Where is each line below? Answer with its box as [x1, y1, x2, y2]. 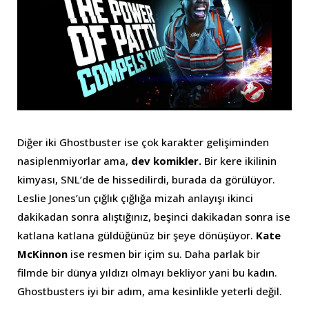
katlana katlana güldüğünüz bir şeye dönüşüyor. [17, 228, 256, 242]
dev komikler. [131, 153, 204, 168]
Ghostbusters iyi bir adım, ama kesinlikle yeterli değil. [17, 283, 282, 298]
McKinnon [17, 246, 70, 261]
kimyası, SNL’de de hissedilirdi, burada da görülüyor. [17, 172, 275, 186]
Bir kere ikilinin [204, 153, 277, 168]
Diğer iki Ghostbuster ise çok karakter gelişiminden [17, 134, 269, 149]
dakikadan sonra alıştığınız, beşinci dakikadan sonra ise [17, 209, 290, 223]
